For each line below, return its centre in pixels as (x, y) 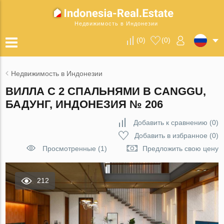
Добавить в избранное (171, 135)
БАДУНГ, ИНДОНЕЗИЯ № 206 (84, 104)
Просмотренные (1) (74, 148)
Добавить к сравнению (170, 122)
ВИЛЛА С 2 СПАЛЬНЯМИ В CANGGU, (106, 91)
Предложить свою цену (180, 148)
